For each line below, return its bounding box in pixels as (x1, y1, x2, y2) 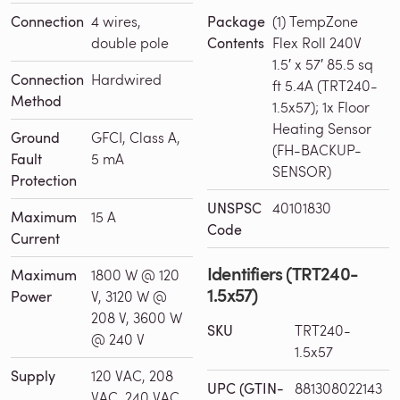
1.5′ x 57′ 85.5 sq (272, 54, 373, 73)
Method (11, 90, 62, 111)
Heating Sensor (272, 118, 371, 137)
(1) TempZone (272, 11, 358, 30)
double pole (91, 32, 169, 52)
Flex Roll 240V (272, 32, 362, 52)
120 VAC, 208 (91, 365, 173, 385)
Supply (11, 365, 55, 386)
